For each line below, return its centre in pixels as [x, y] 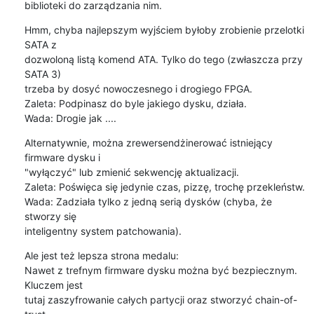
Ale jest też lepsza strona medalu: [101, 255]
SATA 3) [42, 74]
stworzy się [50, 216]
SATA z [40, 44]
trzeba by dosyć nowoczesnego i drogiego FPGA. [138, 88]
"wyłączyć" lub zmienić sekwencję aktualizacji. [131, 172]
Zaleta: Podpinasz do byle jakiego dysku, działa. [135, 103]
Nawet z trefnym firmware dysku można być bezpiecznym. [161, 270]
